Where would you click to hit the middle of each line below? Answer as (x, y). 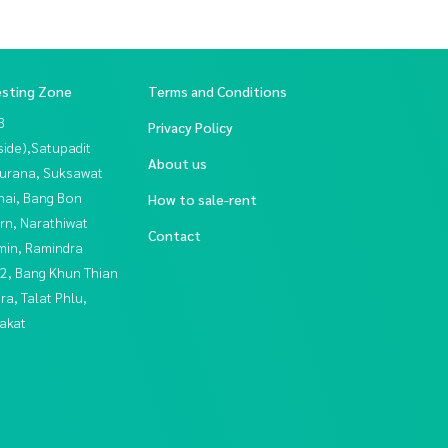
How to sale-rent (202, 198)
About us (177, 162)
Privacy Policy (190, 126)
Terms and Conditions (217, 90)
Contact (174, 234)
